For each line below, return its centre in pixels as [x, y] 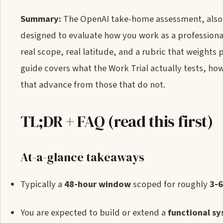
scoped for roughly [170, 184]
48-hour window [98, 184]
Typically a [42, 184]
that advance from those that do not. [93, 85]
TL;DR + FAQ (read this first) [117, 121]
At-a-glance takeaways [82, 157]
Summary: [41, 19]
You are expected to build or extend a [94, 213]
